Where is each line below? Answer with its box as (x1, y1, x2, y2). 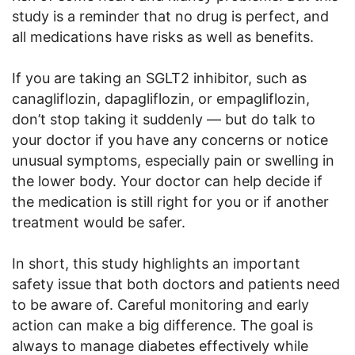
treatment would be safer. (12, 214, 185, 231)
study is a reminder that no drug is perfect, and (12, 8, 329, 25)
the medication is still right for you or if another (12, 193, 329, 211)
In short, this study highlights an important (12, 255, 300, 273)
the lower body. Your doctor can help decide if (12, 173, 323, 190)
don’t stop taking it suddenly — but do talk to (12, 111, 315, 128)
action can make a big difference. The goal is (12, 317, 313, 334)
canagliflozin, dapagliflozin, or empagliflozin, (12, 90, 310, 108)
